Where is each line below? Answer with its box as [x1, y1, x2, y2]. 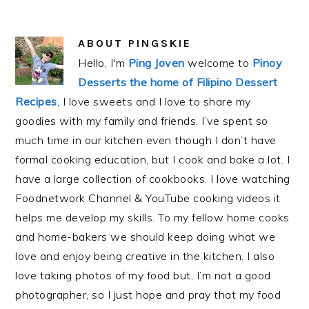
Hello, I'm [78, 56, 128, 70]
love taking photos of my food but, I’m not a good [15, 268, 271, 283]
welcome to [184, 56, 252, 70]
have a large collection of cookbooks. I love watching [15, 172, 290, 186]
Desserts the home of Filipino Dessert [78, 75, 278, 90]
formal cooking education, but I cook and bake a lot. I [15, 152, 290, 167]
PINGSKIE [128, 37, 192, 50]
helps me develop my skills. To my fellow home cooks [15, 210, 290, 225]
